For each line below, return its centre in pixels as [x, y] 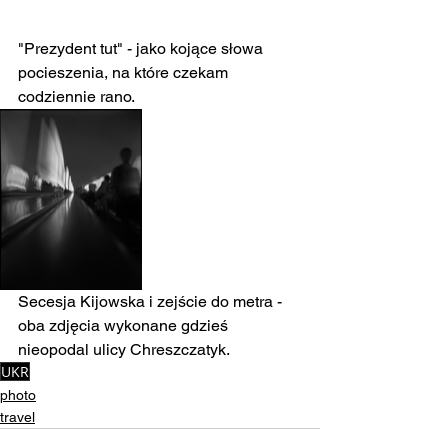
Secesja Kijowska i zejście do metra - [152, 302]
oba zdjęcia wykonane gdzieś [125, 326]
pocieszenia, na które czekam [125, 73]
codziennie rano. [78, 97]
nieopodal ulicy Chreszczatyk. [124, 350]
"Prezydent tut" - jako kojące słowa [142, 49]
